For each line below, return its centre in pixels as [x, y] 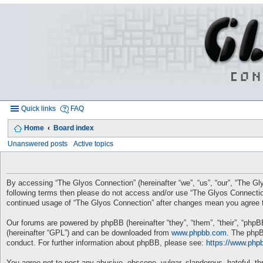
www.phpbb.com [199, 233]
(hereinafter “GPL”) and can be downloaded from [89, 233]
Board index [73, 128]
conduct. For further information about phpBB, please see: [106, 243]
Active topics [94, 144]
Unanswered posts [38, 144]
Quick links [39, 108]
